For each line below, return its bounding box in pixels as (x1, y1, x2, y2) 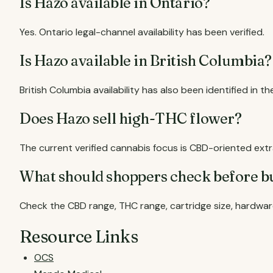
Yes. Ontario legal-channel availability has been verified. (19, 26, 264, 38)
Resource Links (19, 226, 138, 247)
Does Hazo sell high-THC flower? (19, 110, 242, 127)
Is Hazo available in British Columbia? (19, 52, 272, 69)
